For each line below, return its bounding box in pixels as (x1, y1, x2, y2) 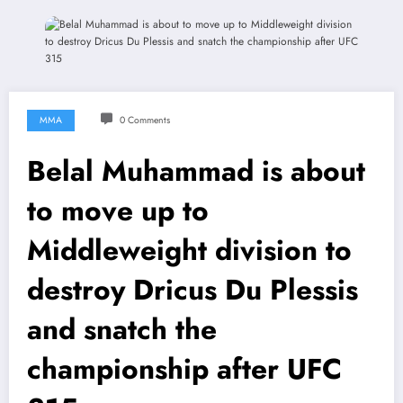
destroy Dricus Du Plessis (27, 269, 358, 311)
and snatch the (27, 309, 217, 351)
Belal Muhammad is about (27, 150, 365, 193)
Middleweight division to (27, 229, 352, 272)
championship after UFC (27, 348, 342, 390)
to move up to (27, 190, 209, 232)
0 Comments (119, 113, 170, 128)
